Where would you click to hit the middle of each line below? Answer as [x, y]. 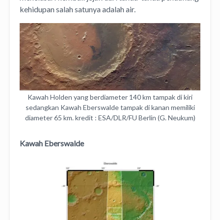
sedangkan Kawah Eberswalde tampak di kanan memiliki [110, 107]
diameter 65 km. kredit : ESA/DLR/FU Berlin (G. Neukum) [110, 117]
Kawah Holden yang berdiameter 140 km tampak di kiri [110, 97]
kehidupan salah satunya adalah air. [78, 9]
